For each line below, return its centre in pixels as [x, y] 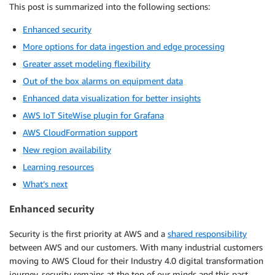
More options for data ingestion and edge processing [124, 46]
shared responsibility [207, 233]
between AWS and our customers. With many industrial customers [136, 247]
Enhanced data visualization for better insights [112, 98]
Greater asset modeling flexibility [87, 64]
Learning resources [58, 167]
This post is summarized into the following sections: [110, 6]
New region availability [67, 149]
